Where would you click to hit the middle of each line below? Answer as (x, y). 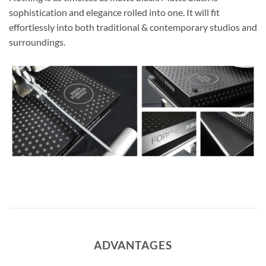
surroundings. (37, 42)
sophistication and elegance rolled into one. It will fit (114, 12)
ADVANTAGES (133, 245)
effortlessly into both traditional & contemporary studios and (133, 27)
